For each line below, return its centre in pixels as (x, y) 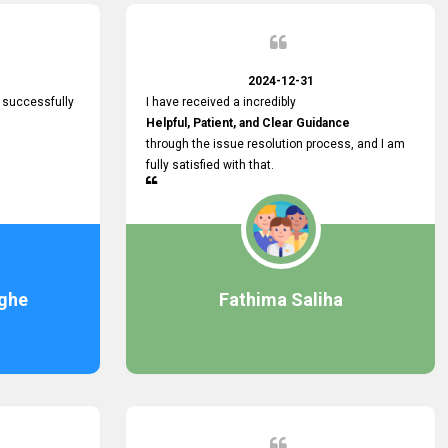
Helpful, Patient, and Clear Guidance (248, 123)
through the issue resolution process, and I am (275, 144)
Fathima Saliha (280, 299)
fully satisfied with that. (213, 165)
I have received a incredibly (221, 102)
